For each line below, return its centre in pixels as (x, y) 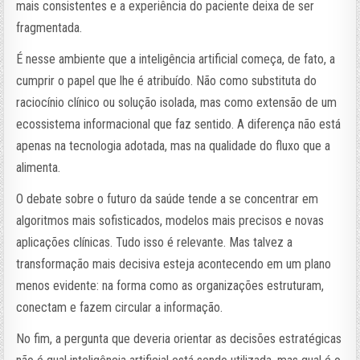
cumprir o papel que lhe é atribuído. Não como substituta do (167, 80)
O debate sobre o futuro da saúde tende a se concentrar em (168, 198)
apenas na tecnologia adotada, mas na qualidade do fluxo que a (174, 145)
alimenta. (39, 167)
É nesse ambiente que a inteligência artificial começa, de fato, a (176, 59)
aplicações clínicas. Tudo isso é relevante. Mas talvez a (155, 242)
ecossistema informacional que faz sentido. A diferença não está (179, 124)
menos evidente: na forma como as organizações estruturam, (170, 285)
